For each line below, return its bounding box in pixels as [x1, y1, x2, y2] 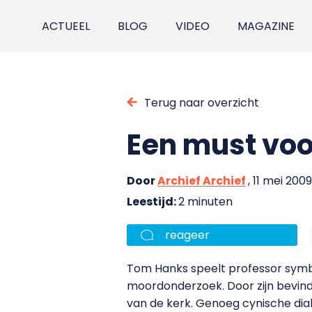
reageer [165, 226, 210, 243]
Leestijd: [127, 193, 178, 210]
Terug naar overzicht [144, 94, 259, 111]
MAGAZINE [237, 18, 295, 34]
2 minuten [178, 193, 233, 210]
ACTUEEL [42, 18, 91, 34]
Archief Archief [157, 172, 246, 189]
